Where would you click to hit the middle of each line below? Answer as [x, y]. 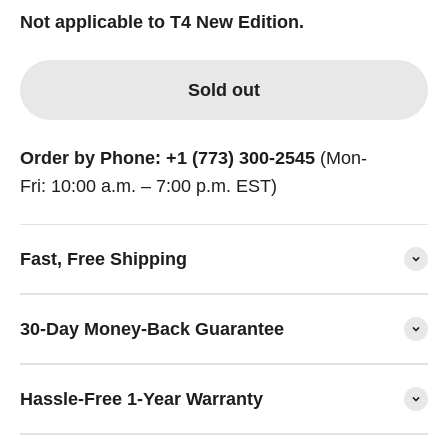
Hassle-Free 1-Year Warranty [141, 399]
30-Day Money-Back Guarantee [152, 329]
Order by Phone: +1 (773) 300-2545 [167, 158]
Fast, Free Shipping [103, 259]
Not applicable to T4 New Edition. [162, 22]
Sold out [224, 90]
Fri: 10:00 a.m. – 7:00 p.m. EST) [148, 186]
